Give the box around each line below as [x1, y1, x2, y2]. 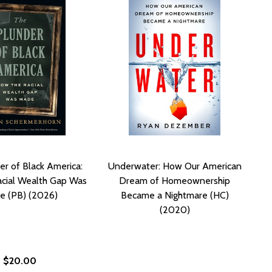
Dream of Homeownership [119, 174, 230, 186]
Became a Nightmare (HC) [120, 189, 229, 201]
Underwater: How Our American [107, 160, 242, 172]
